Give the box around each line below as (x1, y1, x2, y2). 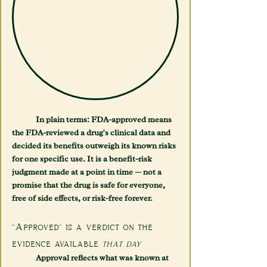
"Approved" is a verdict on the (12, 221, 156, 231)
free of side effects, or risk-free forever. (12, 193, 153, 203)
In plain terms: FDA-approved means (12, 114, 36, 125)
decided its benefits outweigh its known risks (12, 141, 178, 151)
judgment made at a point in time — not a (12, 167, 163, 177)
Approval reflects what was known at (12, 253, 36, 263)
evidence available (12, 238, 102, 248)
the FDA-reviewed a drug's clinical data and (12, 128, 172, 138)
